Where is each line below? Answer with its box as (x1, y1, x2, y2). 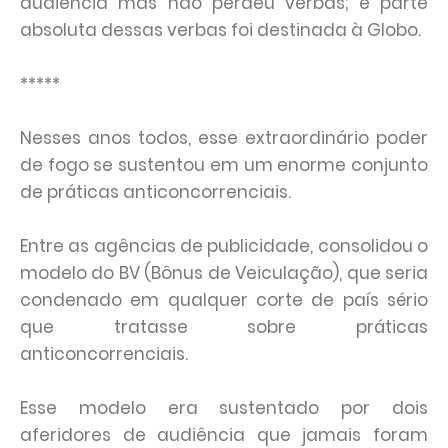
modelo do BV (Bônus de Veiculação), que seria (20, 261, 428, 285)
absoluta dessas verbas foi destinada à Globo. (20, 18, 421, 42)
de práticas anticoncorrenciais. (20, 180, 295, 204)
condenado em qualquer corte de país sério (20, 288, 428, 312)
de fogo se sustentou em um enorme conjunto (20, 153, 428, 177)
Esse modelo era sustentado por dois (20, 396, 428, 420)
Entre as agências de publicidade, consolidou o (20, 234, 428, 258)
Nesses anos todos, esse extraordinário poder (20, 126, 428, 150)
